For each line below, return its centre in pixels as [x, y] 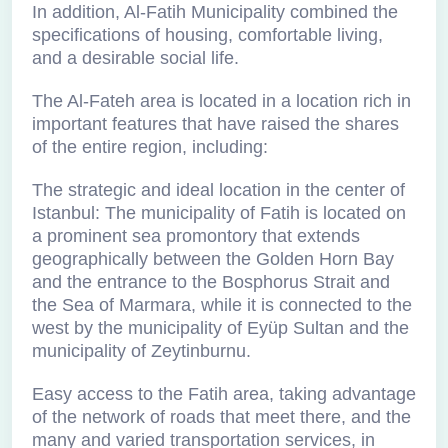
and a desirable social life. [135, 58]
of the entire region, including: [150, 147]
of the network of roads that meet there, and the [221, 417]
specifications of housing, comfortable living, [207, 35]
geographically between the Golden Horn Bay [213, 259]
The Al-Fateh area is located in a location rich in [221, 101]
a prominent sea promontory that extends [196, 236]
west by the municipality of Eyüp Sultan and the [220, 328]
